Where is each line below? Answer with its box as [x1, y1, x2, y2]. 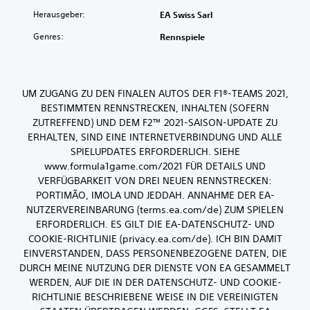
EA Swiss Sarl [160, 9, 212, 21]
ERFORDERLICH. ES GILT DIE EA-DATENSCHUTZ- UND [35, 218, 275, 231]
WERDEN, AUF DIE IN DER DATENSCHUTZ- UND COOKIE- [28, 276, 282, 289]
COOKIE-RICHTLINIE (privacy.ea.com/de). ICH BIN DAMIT [28, 232, 282, 246]
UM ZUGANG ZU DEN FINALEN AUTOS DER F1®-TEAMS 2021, [21, 87, 289, 100]
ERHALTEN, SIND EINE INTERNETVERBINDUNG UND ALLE [28, 131, 282, 144]
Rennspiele [160, 31, 205, 43]
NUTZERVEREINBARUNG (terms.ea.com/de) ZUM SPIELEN [26, 203, 284, 217]
